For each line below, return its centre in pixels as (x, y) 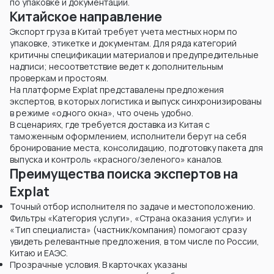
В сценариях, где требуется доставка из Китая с (110, 125)
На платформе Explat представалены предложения (117, 90)
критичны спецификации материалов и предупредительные (134, 55)
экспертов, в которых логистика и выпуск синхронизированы (136, 102)
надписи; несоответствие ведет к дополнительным (117, 67)
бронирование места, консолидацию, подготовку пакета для (136, 148)
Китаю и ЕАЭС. (39, 253)
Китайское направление (86, 17)
